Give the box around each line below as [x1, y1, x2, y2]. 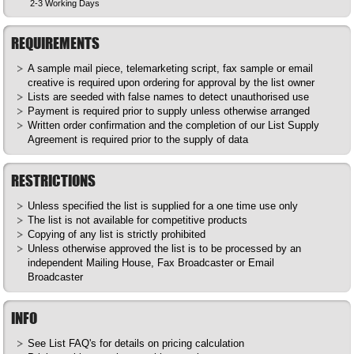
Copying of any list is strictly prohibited [28, 228, 206, 240]
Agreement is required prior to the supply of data [28, 134, 249, 145]
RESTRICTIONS [11, 171, 96, 190]
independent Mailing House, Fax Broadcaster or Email [28, 257, 275, 269]
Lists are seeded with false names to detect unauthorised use [28, 91, 310, 103]
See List [28, 337, 70, 349]
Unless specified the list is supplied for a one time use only [28, 200, 299, 212]
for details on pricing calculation [96, 337, 245, 349]
